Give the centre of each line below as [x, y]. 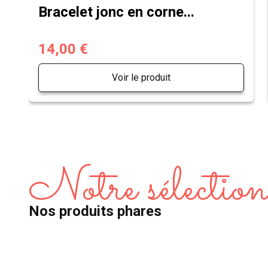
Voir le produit [141, 77]
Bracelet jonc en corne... [116, 12]
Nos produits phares [95, 211]
